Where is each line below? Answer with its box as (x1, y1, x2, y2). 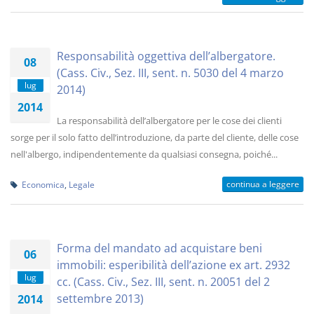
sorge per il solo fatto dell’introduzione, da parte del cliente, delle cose (11, 131, 299, 144)
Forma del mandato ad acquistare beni (57, 240, 262, 256)
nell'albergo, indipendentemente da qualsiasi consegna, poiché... (11, 148, 278, 161)
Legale (69, 179, 95, 190)
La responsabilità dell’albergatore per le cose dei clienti (57, 114, 282, 127)
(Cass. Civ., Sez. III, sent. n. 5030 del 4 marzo (57, 65, 284, 81)
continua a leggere (226, 178, 299, 190)
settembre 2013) (57, 291, 144, 306)
